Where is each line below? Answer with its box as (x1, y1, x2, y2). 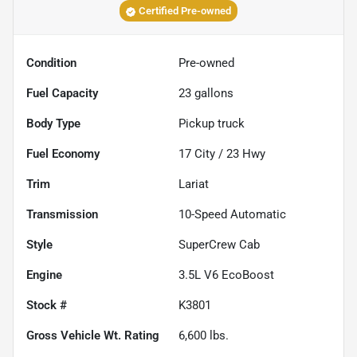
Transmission (26, 207, 98, 222)
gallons (191, 86, 233, 101)
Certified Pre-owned (139, 5, 231, 18)
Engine (26, 268, 62, 283)
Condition (26, 56, 76, 71)
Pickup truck (178, 116, 245, 131)
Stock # (26, 298, 67, 313)
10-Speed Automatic (178, 207, 286, 222)
